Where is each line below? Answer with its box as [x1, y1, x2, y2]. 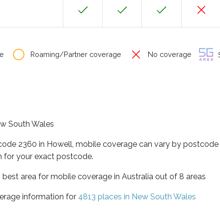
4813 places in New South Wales [78, 192, 196, 201]
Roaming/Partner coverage [28, 50, 121, 58]
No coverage [146, 50, 192, 58]
